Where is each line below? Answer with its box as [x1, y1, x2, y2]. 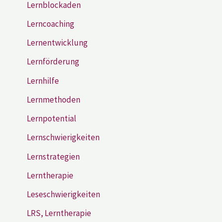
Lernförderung [27, 56, 79, 67]
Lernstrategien [27, 151, 80, 162]
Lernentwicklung [27, 37, 88, 49]
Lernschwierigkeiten [27, 132, 100, 143]
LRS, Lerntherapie [27, 208, 91, 219]
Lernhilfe [27, 75, 59, 86]
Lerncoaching [27, 18, 74, 29]
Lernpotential [27, 113, 76, 124]
